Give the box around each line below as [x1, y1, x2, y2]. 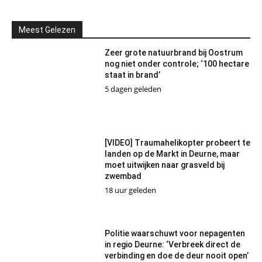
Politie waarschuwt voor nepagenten [104, 228, 245, 238]
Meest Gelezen [19, 25, 75, 35]
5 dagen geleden [104, 83, 161, 94]
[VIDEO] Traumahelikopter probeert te [104, 138, 250, 148]
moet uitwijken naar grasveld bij [104, 160, 225, 170]
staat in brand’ [104, 70, 160, 80]
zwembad [104, 171, 142, 181]
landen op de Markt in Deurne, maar [104, 149, 240, 159]
